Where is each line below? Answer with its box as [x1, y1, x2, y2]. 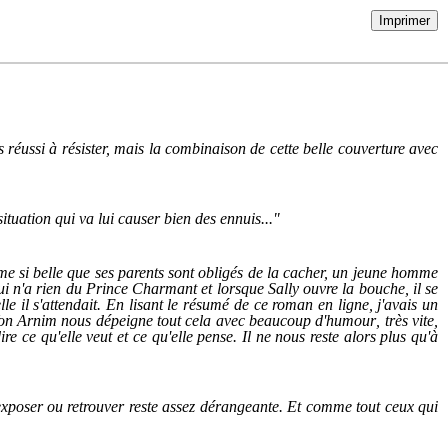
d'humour [315, 312, 377, 329]
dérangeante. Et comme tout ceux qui [199, 398, 439, 415]
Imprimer [379, 13, 430, 28]
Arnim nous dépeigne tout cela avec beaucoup [12, 312, 316, 329]
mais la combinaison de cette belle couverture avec [109, 140, 439, 157]
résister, [61, 140, 110, 157]
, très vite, [376, 312, 439, 329]
